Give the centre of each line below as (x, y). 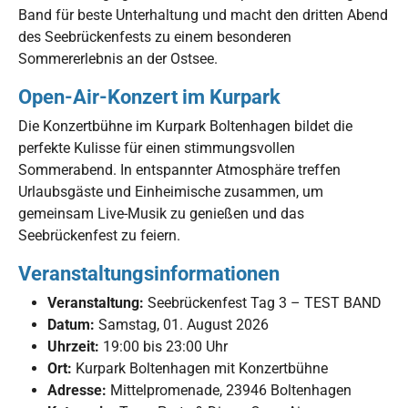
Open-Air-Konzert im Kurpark (149, 96)
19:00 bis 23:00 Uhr (163, 346)
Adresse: (77, 390)
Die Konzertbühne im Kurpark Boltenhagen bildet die (185, 126)
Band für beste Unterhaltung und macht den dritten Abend (203, 15)
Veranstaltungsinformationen (149, 273)
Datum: (71, 324)
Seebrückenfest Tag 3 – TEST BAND (263, 302)
